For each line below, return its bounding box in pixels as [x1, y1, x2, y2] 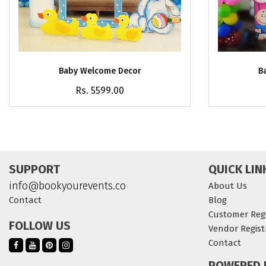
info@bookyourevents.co [9, 179, 126, 192]
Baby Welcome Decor [58, 65, 141, 76]
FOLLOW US [9, 218, 71, 233]
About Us [208, 180, 247, 191]
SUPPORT [9, 162, 60, 176]
